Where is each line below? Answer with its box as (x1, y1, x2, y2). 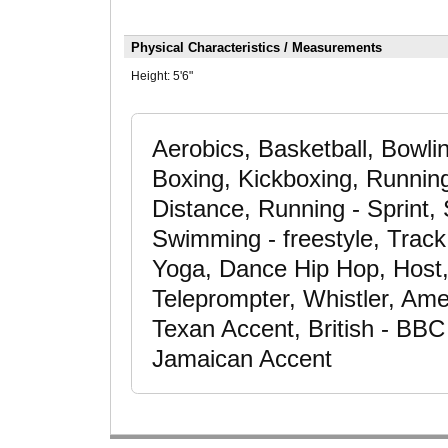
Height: (130, 68, 173, 83)
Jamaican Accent (151, 345, 332, 372)
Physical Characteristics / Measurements (130, 39, 382, 55)
